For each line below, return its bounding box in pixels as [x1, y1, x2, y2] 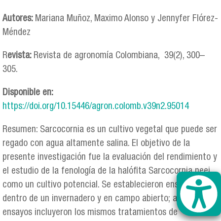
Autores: [2, 14, 35, 24]
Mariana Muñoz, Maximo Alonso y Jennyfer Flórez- [35, 14, 218, 24]
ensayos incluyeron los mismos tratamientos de [2, 208, 178, 218]
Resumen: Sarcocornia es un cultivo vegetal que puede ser [2, 125, 217, 135]
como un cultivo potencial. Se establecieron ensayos [2, 181, 195, 190]
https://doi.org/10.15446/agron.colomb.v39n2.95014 [2, 102, 189, 112]
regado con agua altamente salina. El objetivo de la [2, 139, 190, 149]
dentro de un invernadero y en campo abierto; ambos [2, 194, 197, 204]
